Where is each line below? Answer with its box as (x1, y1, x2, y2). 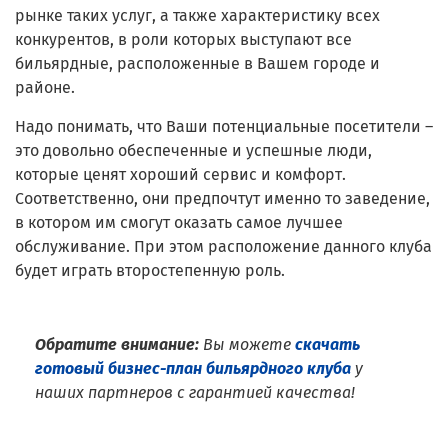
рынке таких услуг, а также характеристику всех (15, 5, 380, 25)
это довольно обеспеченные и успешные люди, (15, 140, 372, 160)
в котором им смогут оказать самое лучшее (15, 212, 343, 232)
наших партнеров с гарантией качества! (35, 382, 355, 402)
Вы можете (199, 334, 295, 354)
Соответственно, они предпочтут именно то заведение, (15, 188, 430, 208)
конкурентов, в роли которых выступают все (15, 29, 352, 49)
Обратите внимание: (35, 334, 199, 354)
